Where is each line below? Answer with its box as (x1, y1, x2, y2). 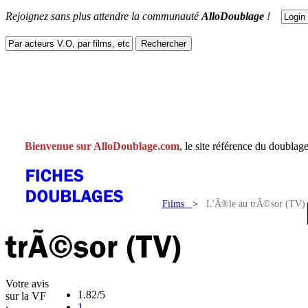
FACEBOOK (20, 110, 67, 119)
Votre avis (5, 278, 49, 290)
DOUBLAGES (93, 84, 145, 93)
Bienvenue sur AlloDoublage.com (25, 140, 179, 152)
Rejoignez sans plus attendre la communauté (5, 10, 201, 22)
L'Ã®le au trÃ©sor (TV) (206, 198, 305, 210)
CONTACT (98, 110, 140, 119)
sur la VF (5, 290, 46, 302)
